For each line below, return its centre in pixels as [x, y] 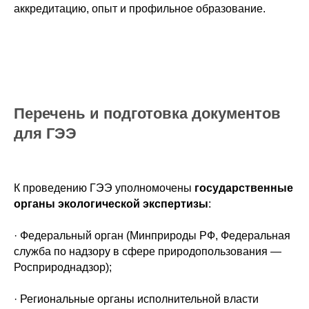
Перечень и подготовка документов [147, 113]
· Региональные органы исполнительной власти [136, 299]
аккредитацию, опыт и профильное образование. [140, 9]
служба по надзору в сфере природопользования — [148, 251]
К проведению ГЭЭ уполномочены [104, 188]
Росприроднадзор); [63, 267]
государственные [244, 188]
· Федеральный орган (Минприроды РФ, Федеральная [152, 236]
